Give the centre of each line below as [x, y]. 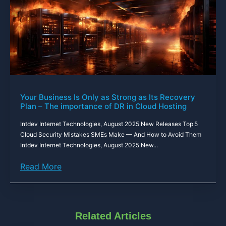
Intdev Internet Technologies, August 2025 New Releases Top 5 [109, 124]
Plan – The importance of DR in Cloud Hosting [103, 106]
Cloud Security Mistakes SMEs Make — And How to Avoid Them [111, 134]
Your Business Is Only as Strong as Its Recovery [108, 97]
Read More [41, 166]
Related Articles [113, 216]
